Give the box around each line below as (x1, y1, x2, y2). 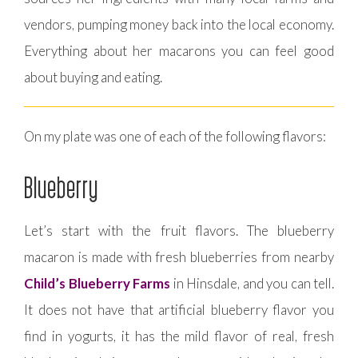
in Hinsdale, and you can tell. (170, 274, 334, 292)
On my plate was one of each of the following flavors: (24, 127, 326, 145)
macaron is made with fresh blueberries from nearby (24, 248, 334, 265)
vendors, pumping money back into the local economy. (24, 15, 334, 33)
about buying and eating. (24, 68, 162, 86)
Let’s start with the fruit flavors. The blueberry (24, 221, 334, 239)
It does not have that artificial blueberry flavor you (24, 300, 334, 318)
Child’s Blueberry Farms (24, 274, 170, 292)
